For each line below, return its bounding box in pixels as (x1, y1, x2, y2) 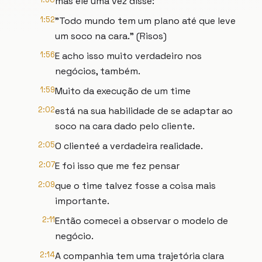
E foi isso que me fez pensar (55, 160, 180, 172)
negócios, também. (55, 65, 140, 77)
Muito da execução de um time (55, 85, 191, 97)
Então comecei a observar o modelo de (55, 215, 228, 227)
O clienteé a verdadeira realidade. (55, 140, 203, 152)
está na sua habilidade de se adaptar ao (55, 105, 233, 117)
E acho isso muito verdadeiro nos (55, 50, 202, 62)
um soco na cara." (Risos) (55, 30, 167, 42)
